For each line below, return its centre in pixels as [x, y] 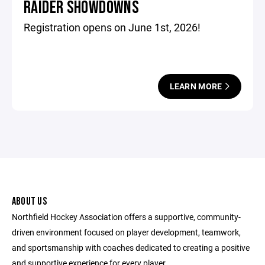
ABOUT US [29, 201]
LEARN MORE [197, 86]
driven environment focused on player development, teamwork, [126, 232]
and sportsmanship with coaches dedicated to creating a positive [131, 248]
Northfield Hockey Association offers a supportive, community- [126, 217]
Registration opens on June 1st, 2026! [112, 27]
